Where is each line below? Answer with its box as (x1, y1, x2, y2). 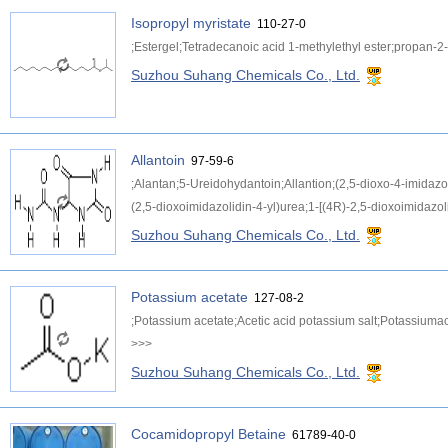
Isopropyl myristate (131, 15, 251, 31)
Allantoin (131, 152, 185, 168)
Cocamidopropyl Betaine (131, 426, 286, 442)
